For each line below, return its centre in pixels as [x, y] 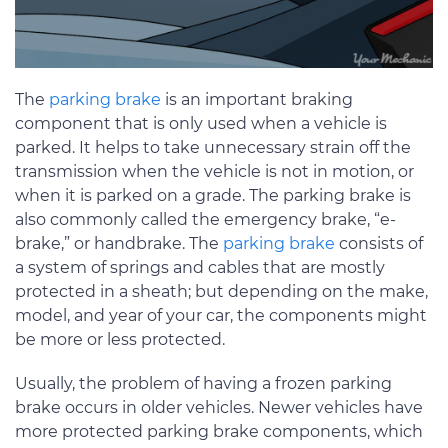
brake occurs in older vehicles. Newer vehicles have [219, 407]
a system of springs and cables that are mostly [200, 267]
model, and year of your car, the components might [221, 315]
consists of [379, 243]
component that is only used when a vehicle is [201, 123]
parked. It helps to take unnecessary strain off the [213, 147]
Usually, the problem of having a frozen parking [203, 383]
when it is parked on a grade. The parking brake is [213, 195]
